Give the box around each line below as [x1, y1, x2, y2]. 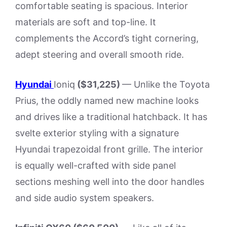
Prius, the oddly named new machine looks [15, 95, 199, 106]
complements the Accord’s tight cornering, [15, 32, 199, 44]
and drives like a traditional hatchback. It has [15, 111, 207, 122]
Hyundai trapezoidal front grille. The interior [15, 143, 203, 155]
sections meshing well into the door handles [15, 176, 204, 187]
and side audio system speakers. [15, 192, 154, 203]
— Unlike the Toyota [122, 79, 210, 90]
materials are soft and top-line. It [15, 16, 156, 27]
